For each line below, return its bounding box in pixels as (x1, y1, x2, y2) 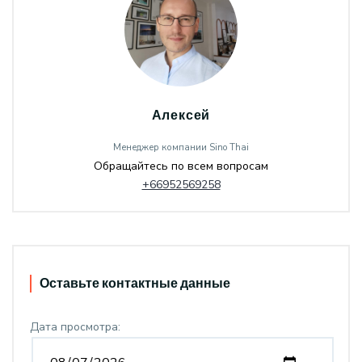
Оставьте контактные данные (40, 273, 230, 293)
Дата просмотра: (30, 318, 120, 335)
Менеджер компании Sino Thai (113, 141, 249, 154)
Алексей (151, 105, 211, 124)
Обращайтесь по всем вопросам (94, 158, 268, 174)
